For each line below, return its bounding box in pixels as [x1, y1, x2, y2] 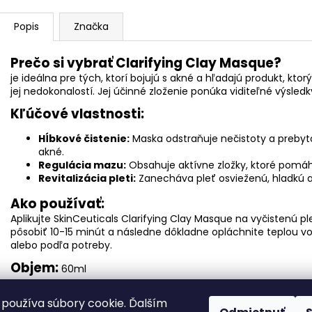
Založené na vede [70, 286, 159, 300]
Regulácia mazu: [38, 157, 126, 172]
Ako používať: [10, 194, 104, 213]
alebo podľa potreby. [10, 237, 112, 252]
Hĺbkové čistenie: [38, 131, 130, 146]
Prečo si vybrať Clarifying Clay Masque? [10, 53, 281, 72]
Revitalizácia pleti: [38, 171, 136, 185]
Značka [74, 19, 109, 33]
